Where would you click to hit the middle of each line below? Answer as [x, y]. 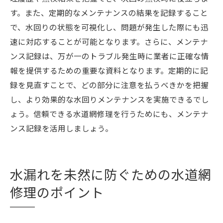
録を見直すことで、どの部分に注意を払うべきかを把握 [109, 85]
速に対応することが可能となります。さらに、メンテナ [109, 41]
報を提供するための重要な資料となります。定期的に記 [109, 70]
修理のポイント [57, 192]
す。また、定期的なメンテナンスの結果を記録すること [109, 12]
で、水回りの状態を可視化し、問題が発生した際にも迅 [109, 27]
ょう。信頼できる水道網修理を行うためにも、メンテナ [109, 113]
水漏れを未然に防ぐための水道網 [111, 174]
